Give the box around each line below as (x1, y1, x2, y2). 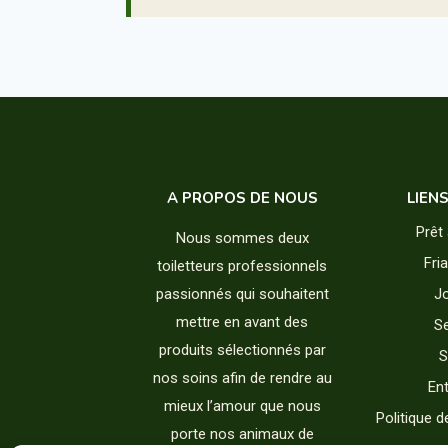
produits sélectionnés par (158, 341, 326, 359)
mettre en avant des (176, 313, 309, 331)
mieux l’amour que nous (163, 397, 321, 415)
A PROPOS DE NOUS (166, 188, 318, 208)
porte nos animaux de (170, 425, 314, 443)
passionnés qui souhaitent (155, 285, 329, 303)
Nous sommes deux (175, 229, 309, 247)
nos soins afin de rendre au (152, 369, 332, 387)
